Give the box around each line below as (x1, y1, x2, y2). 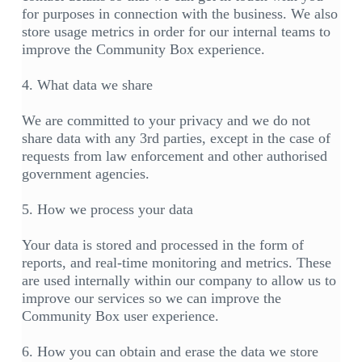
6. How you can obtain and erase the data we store (21, 343, 318, 360)
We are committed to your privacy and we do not (21, 112, 310, 129)
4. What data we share (21, 77, 153, 94)
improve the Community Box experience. (21, 41, 265, 58)
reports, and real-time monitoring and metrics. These (21, 255, 331, 271)
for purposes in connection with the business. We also (21, 6, 338, 23)
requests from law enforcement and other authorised (21, 148, 327, 165)
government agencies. (21, 166, 149, 183)
